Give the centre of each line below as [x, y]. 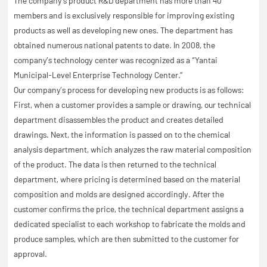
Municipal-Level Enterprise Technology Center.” [99, 75]
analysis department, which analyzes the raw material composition [133, 150]
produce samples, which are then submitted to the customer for [127, 239]
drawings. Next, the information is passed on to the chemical [122, 135]
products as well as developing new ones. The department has [123, 30]
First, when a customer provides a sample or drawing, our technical [133, 105]
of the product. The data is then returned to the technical [115, 164]
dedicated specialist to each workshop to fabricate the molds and [130, 224]
